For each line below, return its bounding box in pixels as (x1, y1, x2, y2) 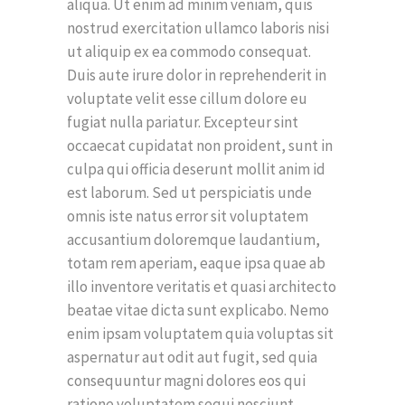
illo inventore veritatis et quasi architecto (67, 276, 336, 297)
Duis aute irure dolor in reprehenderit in (67, 64, 326, 85)
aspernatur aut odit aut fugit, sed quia (67, 346, 317, 367)
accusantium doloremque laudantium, (67, 229, 320, 250)
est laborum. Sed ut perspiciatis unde (67, 182, 312, 202)
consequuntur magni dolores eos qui (67, 370, 306, 391)
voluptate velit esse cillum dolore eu (67, 88, 307, 108)
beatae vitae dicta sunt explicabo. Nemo (67, 299, 329, 320)
